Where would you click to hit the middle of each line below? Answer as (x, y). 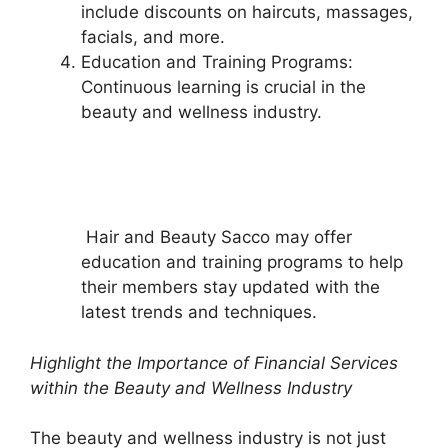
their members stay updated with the (230, 287)
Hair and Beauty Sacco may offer (216, 237)
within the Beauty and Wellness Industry (191, 387)
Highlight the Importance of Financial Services (214, 362)
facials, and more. (153, 37)
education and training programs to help (242, 262)
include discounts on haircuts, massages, (247, 12)
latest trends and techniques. (199, 312)
